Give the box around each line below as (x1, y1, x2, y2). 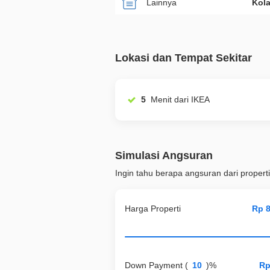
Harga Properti (125, 204, 181, 213)
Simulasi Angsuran (115, 149, 213, 162)
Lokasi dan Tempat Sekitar (115, 52, 252, 64)
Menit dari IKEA (191, 95, 210, 104)
